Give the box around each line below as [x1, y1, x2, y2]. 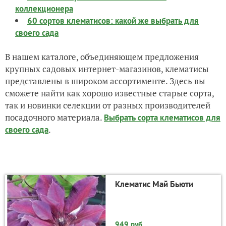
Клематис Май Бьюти [115, 179, 193, 190]
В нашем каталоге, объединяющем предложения [5, 51, 199, 63]
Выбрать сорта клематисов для [104, 112, 220, 124]
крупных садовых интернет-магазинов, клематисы [5, 63, 209, 75]
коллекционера [15, 3, 73, 15]
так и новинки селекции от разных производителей [5, 99, 210, 111]
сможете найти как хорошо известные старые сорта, [5, 87, 214, 99]
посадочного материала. [5, 111, 104, 124]
